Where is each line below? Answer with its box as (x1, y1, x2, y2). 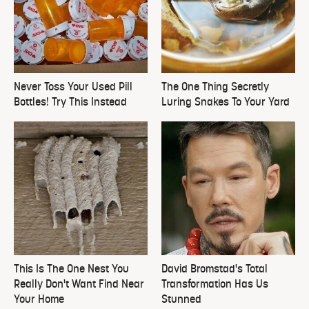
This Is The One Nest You (14, 263, 129, 275)
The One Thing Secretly (161, 81, 269, 93)
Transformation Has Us (161, 279, 268, 290)
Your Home (14, 294, 64, 306)
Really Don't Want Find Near (14, 279, 144, 290)
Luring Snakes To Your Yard (161, 97, 290, 108)
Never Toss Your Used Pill (14, 81, 132, 93)
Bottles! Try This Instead (14, 97, 127, 108)
